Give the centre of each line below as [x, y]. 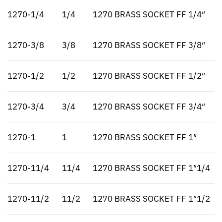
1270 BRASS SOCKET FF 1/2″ [149, 76]
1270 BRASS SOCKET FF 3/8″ [149, 45]
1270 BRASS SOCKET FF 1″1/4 [151, 168]
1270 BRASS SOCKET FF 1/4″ [149, 15]
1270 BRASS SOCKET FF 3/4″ [149, 107]
